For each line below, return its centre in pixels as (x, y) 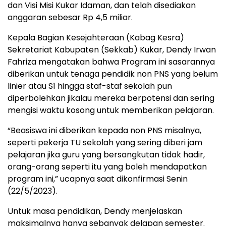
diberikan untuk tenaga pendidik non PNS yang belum (113, 74)
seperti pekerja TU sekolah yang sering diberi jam (105, 142)
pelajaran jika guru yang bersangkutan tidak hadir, (106, 154)
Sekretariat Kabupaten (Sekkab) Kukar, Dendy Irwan (112, 49)
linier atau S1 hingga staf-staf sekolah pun (90, 86)
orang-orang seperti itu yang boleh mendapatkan (107, 166)
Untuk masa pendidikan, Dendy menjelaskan (95, 211)
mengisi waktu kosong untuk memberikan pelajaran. (111, 110)
